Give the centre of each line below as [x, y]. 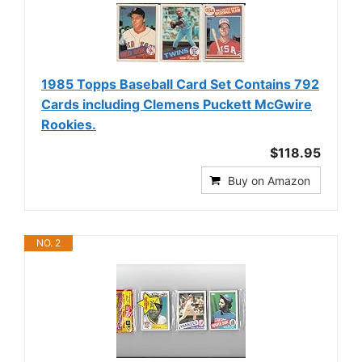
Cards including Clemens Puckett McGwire [177, 104]
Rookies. [69, 124]
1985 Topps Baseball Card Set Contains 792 [180, 84]
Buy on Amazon [269, 181]
